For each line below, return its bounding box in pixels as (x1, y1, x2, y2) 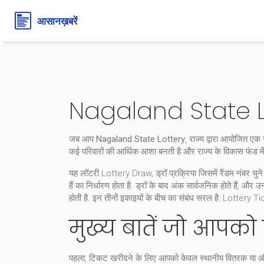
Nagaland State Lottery (96, 134, 185, 144)
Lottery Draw (101, 168, 151, 179)
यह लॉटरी (69, 168, 101, 179)
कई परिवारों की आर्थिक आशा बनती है (69, 146, 181, 157)
